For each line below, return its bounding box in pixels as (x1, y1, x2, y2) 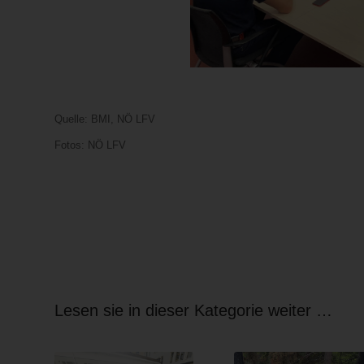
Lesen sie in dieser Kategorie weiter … (54, 301, 332, 319)
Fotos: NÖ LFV (54, 138, 126, 151)
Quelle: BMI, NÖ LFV (54, 112, 155, 125)
